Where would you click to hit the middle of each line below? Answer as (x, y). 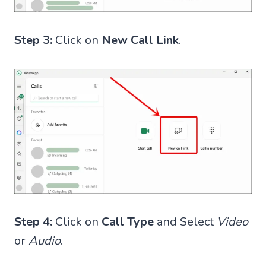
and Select (185, 222)
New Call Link (140, 40)
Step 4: (33, 222)
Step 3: (33, 40)
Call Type (128, 222)
